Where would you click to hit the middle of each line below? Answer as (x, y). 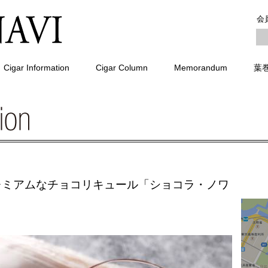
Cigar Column (122, 68)
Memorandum (201, 68)
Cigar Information (36, 68)
